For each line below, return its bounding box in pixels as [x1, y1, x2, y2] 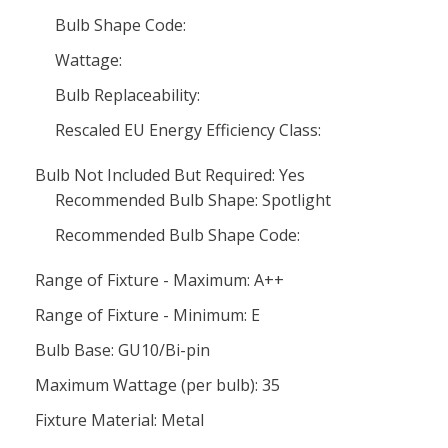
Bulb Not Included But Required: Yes [35, 164, 305, 186]
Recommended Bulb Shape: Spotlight [55, 189, 331, 211]
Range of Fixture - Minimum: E [35, 304, 260, 326]
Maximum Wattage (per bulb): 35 [35, 374, 280, 396]
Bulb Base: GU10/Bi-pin [35, 339, 210, 361]
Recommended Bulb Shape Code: [55, 224, 300, 246]
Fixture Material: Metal [35, 409, 204, 431]
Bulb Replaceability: [55, 84, 200, 106]
